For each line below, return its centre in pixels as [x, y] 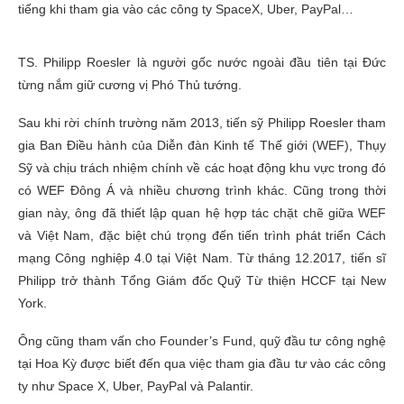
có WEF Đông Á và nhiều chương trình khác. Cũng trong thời [202, 190]
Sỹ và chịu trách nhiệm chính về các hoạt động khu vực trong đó [202, 167]
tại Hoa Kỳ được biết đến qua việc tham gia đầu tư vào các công [202, 363]
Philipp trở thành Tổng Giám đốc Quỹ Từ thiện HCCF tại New [202, 280]
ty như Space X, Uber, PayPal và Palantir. [136, 386]
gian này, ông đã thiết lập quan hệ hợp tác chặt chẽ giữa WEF [202, 212]
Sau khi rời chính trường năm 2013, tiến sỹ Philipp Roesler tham [202, 122]
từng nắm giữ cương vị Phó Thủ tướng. [130, 84]
